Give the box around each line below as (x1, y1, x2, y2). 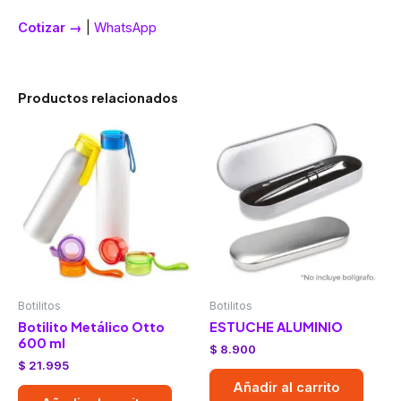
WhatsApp (94, 19, 157, 36)
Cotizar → (18, 19, 82, 36)
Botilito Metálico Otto (18, 319, 165, 336)
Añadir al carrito (233, 380, 340, 397)
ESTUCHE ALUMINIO (209, 319, 343, 336)
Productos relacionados (18, 90, 178, 107)
